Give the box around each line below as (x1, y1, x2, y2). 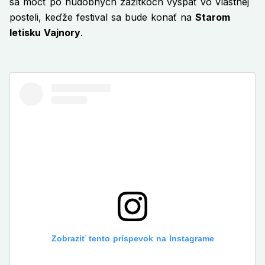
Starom (195, 11, 230, 24)
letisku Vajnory (9, 27, 80, 39)
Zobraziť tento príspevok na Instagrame (51, 234, 214, 244)
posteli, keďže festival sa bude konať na (9, 11, 195, 24)
